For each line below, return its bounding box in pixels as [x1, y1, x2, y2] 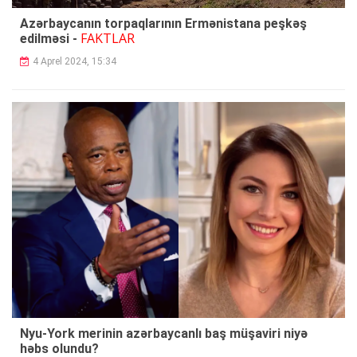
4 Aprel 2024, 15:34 [33, 55, 116, 67]
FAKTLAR [80, 29, 135, 47]
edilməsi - [20, 30, 80, 46]
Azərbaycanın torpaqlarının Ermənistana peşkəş [20, 15, 307, 31]
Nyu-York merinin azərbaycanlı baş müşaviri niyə [20, 326, 308, 342]
